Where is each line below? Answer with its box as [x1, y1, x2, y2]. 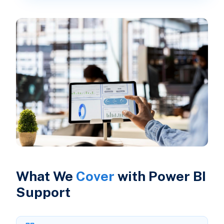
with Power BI [114, 167, 206, 184]
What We [15, 167, 76, 184]
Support [15, 183, 70, 200]
